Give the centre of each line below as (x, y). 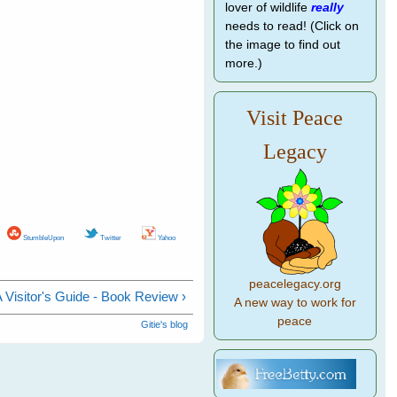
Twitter (109, 237)
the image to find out (282, 45)
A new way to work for (295, 303)
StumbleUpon (42, 237)
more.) (243, 63)
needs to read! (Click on (292, 26)
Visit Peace (295, 118)
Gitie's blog (164, 324)
